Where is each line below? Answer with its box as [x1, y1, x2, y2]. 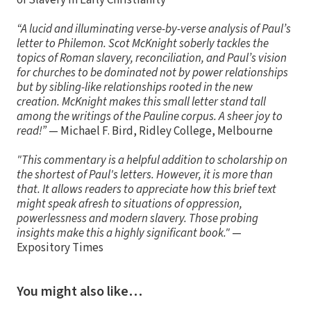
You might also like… [17, 282, 142, 302]
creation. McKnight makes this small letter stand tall [17, 94, 266, 111]
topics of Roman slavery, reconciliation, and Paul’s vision [17, 50, 287, 67]
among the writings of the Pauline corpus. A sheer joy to [17, 108, 283, 126]
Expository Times [17, 239, 103, 257]
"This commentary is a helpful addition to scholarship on [17, 152, 287, 169]
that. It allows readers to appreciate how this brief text [17, 181, 276, 199]
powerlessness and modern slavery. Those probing [17, 210, 258, 228]
